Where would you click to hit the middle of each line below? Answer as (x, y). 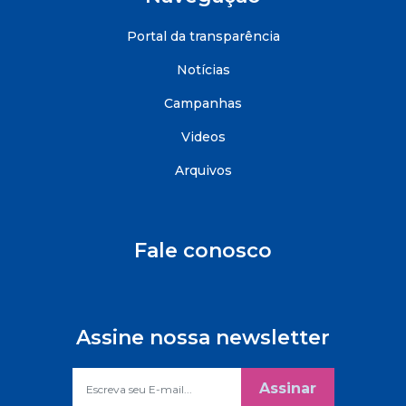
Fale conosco (203, 251)
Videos (203, 137)
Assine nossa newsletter (203, 338)
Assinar (287, 388)
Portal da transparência (203, 36)
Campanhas (203, 103)
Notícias (203, 70)
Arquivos (203, 170)
